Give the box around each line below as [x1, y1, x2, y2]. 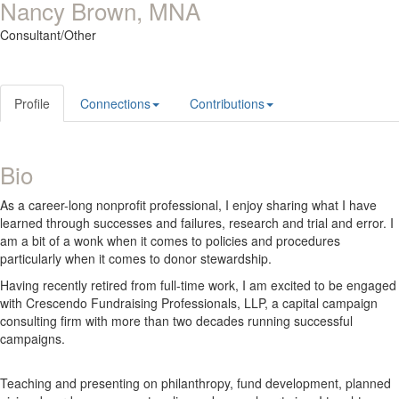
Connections [80, 94, 151, 112]
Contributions [190, 94, 265, 112]
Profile [14, 94, 50, 112]
